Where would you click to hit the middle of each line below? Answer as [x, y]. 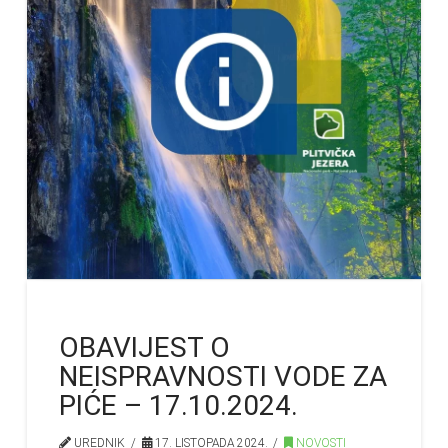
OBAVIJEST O [145, 347]
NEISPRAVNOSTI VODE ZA [223, 376]
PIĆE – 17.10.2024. [179, 405]
